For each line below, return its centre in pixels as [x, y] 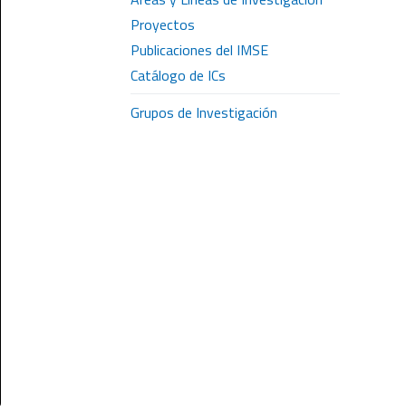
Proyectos [163, 24]
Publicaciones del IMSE [199, 50]
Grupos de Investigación [204, 112]
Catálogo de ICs [178, 75]
